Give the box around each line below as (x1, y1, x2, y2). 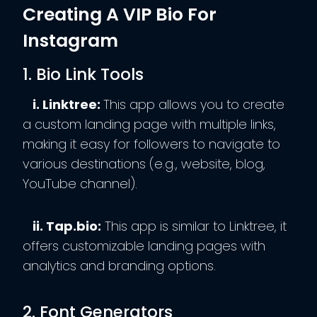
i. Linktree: (30, 95, 103, 113)
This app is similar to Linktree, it (101, 217, 287, 235)
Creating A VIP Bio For (23, 1, 217, 27)
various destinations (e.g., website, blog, (23, 154, 265, 173)
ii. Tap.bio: (30, 217, 101, 235)
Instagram (23, 28, 118, 53)
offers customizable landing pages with (23, 236, 265, 255)
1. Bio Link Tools (23, 63, 144, 86)
